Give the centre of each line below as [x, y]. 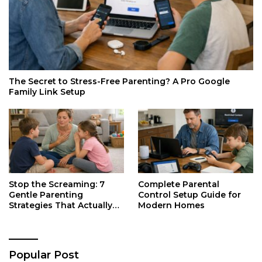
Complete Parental [179, 185]
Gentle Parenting [46, 195]
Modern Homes [171, 206]
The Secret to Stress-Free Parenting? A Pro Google [119, 82]
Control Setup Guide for [189, 195]
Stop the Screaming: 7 [57, 185]
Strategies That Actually [61, 206]
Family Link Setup [47, 92]
